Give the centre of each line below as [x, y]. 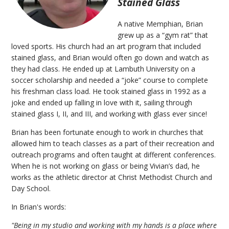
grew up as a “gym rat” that [163, 35]
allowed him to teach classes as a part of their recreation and [113, 143]
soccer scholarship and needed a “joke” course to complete [110, 80]
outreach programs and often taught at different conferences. [114, 154]
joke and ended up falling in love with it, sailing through [102, 102]
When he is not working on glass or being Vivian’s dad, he [106, 166]
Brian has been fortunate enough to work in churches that [108, 132]
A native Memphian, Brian [161, 24]
